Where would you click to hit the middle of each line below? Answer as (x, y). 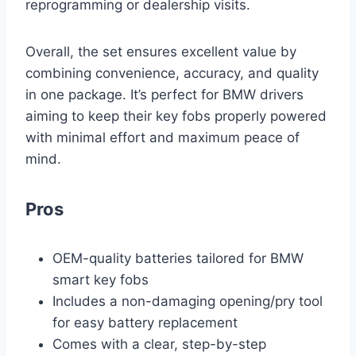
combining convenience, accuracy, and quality (172, 74)
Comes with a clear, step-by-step (159, 344)
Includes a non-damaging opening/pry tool (188, 302)
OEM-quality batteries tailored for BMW (178, 259)
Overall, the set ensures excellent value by (161, 52)
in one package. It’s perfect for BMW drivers (164, 95)
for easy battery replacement (145, 323)
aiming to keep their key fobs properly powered (176, 116)
